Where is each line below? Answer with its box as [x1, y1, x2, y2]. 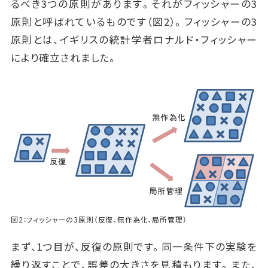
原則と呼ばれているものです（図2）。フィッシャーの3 [10, 14, 258, 29]
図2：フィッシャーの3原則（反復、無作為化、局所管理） [10, 214, 187, 224]
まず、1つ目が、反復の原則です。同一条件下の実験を [10, 239, 258, 254]
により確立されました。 [10, 50, 118, 65]
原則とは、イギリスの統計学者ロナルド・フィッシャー [10, 32, 258, 47]
